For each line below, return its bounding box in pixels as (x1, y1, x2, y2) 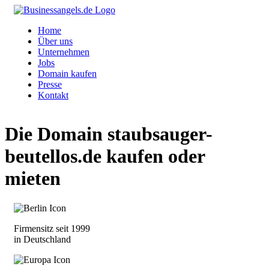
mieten (5, 168, 61, 190)
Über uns (38, 36, 73, 46)
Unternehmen (38, 47, 89, 57)
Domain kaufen (38, 68, 97, 79)
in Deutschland (14, 234, 71, 244)
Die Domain (5, 123, 107, 145)
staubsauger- (107, 123, 213, 145)
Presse (38, 79, 62, 89)
